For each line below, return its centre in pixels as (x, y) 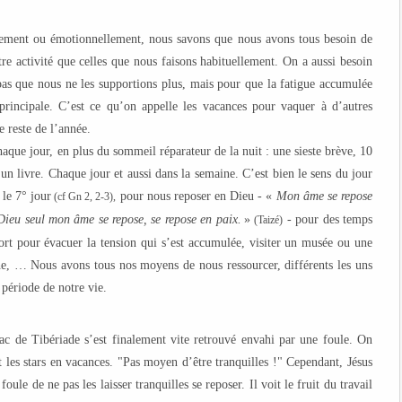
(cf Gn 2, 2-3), (83, 197)
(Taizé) (269, 220)
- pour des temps (328, 219)
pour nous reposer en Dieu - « (196, 196)
